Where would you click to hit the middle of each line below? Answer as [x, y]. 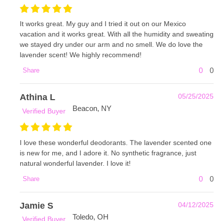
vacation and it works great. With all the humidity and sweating [117, 34]
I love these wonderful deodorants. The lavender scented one [116, 142]
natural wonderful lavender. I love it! [75, 163]
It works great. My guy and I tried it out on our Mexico [103, 24]
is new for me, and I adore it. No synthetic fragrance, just [108, 153]
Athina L [37, 97]
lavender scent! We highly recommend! [81, 55]
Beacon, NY [92, 109]
